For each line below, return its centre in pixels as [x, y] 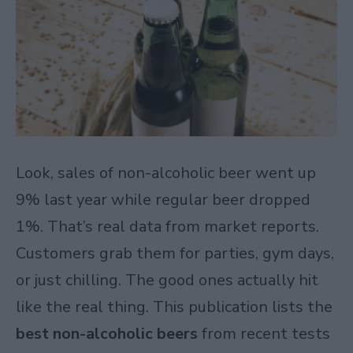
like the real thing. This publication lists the [174, 307]
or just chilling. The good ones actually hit [167, 280]
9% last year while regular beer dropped [163, 199]
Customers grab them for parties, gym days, [175, 253]
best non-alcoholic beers [107, 333]
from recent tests [264, 333]
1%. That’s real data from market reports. [167, 226]
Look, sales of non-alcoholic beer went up [166, 173]
